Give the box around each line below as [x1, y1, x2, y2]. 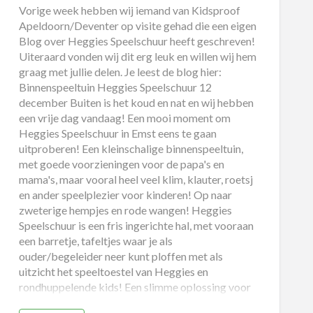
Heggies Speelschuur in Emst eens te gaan [18, 126, 217, 140]
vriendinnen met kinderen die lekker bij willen [18, 296, 233, 310]
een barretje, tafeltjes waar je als [18, 234, 173, 248]
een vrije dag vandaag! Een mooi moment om [18, 111, 231, 125]
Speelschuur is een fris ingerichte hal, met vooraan [18, 219, 254, 233]
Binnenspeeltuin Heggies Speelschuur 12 [18, 80, 212, 94]
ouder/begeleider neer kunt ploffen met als [18, 249, 223, 263]
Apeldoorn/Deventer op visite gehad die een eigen [18, 19, 256, 33]
